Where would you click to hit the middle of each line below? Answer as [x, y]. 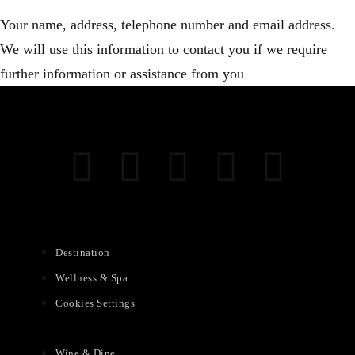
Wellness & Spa [92, 278]
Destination [83, 252]
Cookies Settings [95, 303]
